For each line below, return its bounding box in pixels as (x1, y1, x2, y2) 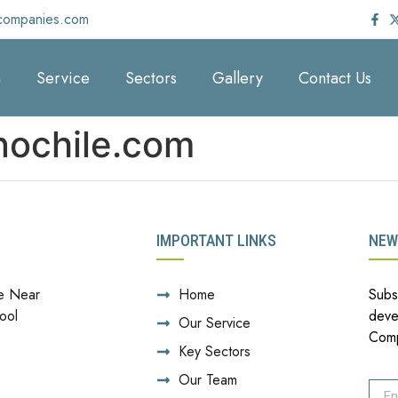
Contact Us (298, 66, 372, 90)
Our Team (178, 370, 237, 391)
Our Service (178, 313, 251, 334)
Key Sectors (178, 341, 251, 362)
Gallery (212, 66, 264, 90)
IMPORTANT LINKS (155, 231, 276, 251)
